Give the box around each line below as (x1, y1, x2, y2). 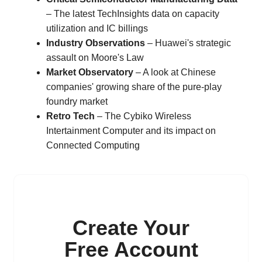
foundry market (46, 96, 108, 106)
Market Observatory (46, 67, 133, 77)
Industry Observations (46, 37, 145, 48)
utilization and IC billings (46, 23, 148, 33)
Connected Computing (46, 140, 140, 150)
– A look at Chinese (133, 67, 216, 77)
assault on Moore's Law (46, 52, 144, 63)
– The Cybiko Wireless (95, 111, 191, 121)
